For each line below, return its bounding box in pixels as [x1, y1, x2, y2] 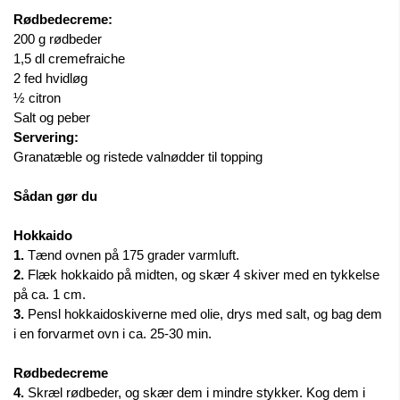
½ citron [13, 90, 61, 105]
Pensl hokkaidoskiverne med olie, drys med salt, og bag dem [24, 306, 382, 321]
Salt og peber [13, 110, 90, 125]
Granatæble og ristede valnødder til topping [13, 149, 262, 164]
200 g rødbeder [13, 31, 105, 46]
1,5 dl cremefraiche [13, 51, 129, 66]
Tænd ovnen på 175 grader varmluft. [28, 247, 243, 262]
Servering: [13, 129, 79, 145]
